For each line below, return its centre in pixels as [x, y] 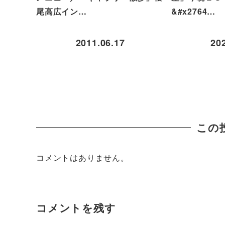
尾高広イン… [62, 11]
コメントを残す [76, 207]
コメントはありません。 [83, 158]
